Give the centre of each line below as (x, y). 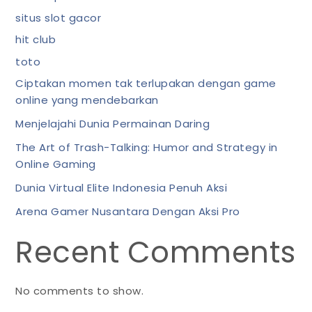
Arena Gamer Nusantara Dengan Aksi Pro (128, 211)
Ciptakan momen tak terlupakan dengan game (146, 83)
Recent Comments (156, 252)
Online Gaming (56, 164)
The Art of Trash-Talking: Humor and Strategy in (147, 147)
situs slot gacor (58, 17)
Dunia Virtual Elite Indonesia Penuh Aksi (122, 188)
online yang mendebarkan (87, 100)
